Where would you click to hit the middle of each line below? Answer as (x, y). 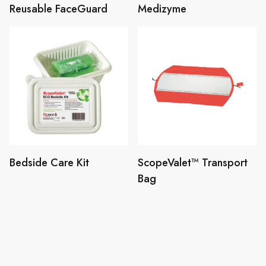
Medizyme (162, 9)
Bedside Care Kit (49, 163)
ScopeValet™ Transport (193, 163)
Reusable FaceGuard (58, 9)
